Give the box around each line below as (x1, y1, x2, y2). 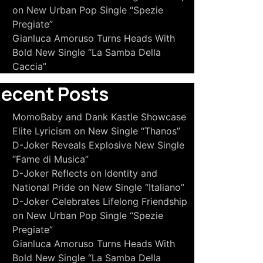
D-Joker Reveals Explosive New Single (12, 139, 184, 151)
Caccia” (12, 60, 46, 72)
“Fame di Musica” (12, 153, 89, 165)
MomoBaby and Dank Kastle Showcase (12, 111, 186, 123)
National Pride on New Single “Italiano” (12, 181, 184, 193)
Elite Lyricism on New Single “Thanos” (12, 125, 180, 137)
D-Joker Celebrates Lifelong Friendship (12, 195, 187, 207)
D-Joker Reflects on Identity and (12, 167, 157, 179)
